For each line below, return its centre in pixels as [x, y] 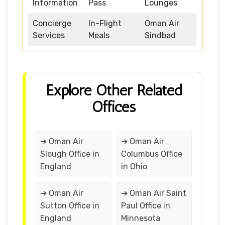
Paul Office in [145, 205]
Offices [114, 107]
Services [49, 35]
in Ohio [134, 166]
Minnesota [140, 218]
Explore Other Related [114, 90]
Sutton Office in [70, 205]
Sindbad [160, 35]
